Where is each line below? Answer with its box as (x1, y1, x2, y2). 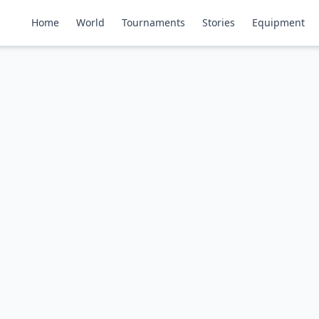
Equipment (252, 16, 305, 29)
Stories (202, 16, 236, 29)
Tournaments (122, 16, 186, 29)
